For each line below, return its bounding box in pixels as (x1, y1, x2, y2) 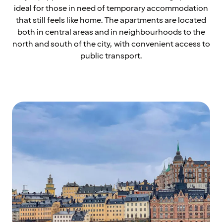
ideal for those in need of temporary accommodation (14, 2, 208, 14)
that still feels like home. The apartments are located (16, 14, 206, 26)
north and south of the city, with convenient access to (12, 38, 210, 50)
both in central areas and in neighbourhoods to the (17, 26, 205, 38)
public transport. (80, 50, 142, 61)
